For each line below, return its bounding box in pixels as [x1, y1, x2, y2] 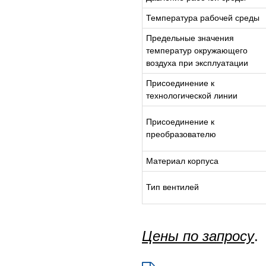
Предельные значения [146, 33, 234, 43]
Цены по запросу [142, 228, 254, 244]
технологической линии [146, 91, 237, 100]
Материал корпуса [146, 156, 218, 166]
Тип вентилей [146, 182, 199, 192]
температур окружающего [146, 46, 248, 55]
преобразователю [146, 129, 216, 139]
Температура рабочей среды [146, 13, 259, 23]
